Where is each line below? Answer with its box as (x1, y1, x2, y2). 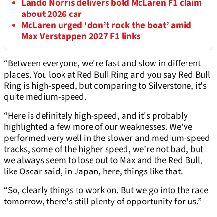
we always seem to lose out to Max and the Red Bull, (4, 154, 202, 168)
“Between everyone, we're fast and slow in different (4, 57, 201, 71)
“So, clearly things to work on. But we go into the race (4, 184, 208, 198)
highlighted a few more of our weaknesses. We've (4, 121, 192, 134)
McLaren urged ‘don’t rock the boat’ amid (21, 19, 191, 32)
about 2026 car (21, 8, 82, 21)
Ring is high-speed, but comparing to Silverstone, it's (4, 79, 207, 93)
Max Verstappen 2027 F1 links (21, 30, 140, 44)
